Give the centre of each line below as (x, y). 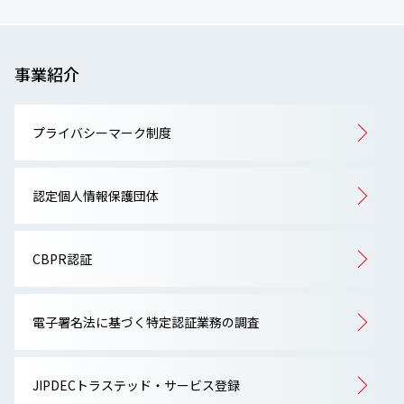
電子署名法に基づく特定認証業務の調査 (146, 322)
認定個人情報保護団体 (96, 196)
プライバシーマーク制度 (102, 133)
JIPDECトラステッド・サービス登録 (136, 386)
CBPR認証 (62, 259)
